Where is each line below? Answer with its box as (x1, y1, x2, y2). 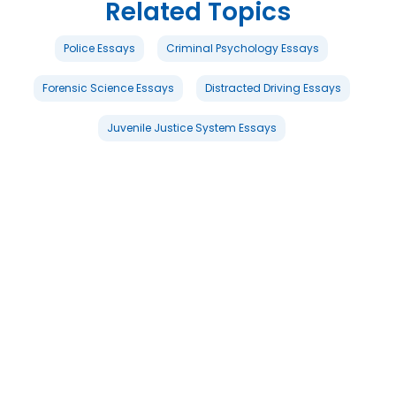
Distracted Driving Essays (204, 80, 341, 95)
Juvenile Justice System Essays (106, 119, 277, 135)
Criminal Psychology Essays (166, 40, 319, 56)
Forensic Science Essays (42, 80, 174, 95)
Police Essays (64, 40, 135, 56)
